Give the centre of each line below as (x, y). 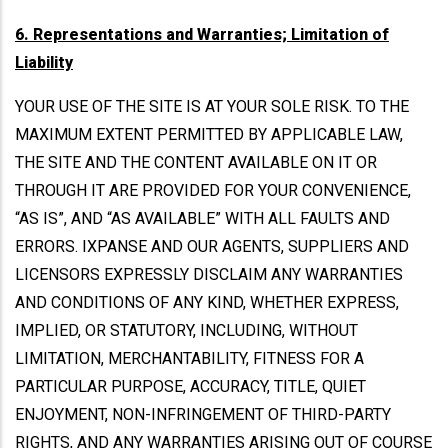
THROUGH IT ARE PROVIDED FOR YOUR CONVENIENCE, (213, 190)
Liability (44, 62)
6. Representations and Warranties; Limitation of (202, 34)
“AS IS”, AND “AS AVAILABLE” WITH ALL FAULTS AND (202, 218)
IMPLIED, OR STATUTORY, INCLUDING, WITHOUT (186, 330)
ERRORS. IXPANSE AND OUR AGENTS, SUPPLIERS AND (212, 246)
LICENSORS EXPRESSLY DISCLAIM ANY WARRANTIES (209, 274)
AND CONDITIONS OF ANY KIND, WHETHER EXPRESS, (207, 302)
